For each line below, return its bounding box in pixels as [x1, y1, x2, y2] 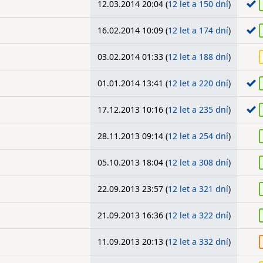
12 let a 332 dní [167, 236, 228, 247]
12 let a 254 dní [167, 130, 228, 141]
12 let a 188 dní [167, 51, 228, 62]
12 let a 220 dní [167, 77, 228, 89]
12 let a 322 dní [167, 210, 228, 221]
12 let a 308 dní [167, 157, 228, 168]
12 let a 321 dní [167, 183, 228, 194]
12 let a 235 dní [167, 104, 228, 115]
